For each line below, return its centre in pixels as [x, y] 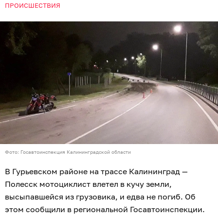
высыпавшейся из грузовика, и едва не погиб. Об [100, 197]
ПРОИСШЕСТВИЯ [33, 5]
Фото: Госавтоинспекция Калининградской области [68, 152]
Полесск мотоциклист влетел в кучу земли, [88, 184]
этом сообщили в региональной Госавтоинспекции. [105, 209]
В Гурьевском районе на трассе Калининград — [96, 172]
